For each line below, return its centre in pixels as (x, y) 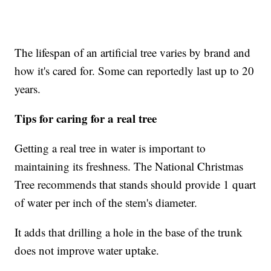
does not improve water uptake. (87, 250)
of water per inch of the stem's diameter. (106, 203)
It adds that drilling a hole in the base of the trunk (129, 232)
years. (28, 89)
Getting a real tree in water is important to (110, 148)
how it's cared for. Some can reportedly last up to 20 (135, 71)
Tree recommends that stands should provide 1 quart (135, 184)
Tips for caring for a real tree (86, 119)
